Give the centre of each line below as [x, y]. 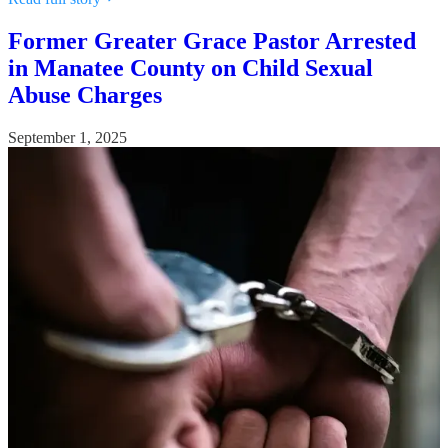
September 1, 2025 [67, 138]
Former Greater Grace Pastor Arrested [212, 41]
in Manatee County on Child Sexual [190, 68]
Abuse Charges [85, 95]
